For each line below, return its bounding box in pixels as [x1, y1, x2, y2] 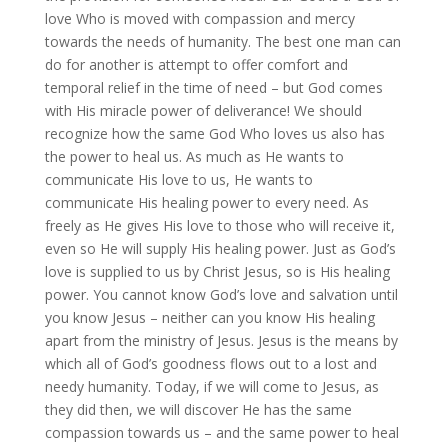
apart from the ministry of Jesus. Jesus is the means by [44, 331, 398, 350]
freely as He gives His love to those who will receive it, [44, 216, 395, 235]
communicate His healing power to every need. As [44, 193, 369, 212]
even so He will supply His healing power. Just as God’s [44, 239, 396, 258]
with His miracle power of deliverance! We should [44, 101, 362, 120]
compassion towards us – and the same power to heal [44, 423, 399, 442]
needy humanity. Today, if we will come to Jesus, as [44, 377, 379, 396]
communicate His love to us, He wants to [44, 170, 313, 189]
